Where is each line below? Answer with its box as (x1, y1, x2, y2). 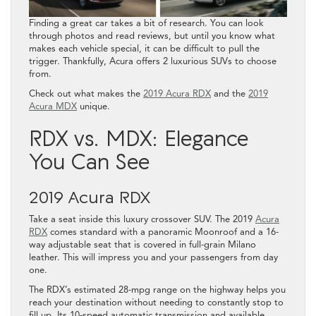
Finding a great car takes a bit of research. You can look (29, 17, 264, 29)
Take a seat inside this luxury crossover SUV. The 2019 (29, 213, 255, 225)
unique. (77, 100, 110, 112)
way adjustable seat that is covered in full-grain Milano (29, 238, 256, 250)
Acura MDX (29, 100, 77, 112)
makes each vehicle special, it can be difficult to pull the (29, 42, 260, 54)
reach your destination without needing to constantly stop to (29, 296, 284, 308)
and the (211, 87, 248, 99)
